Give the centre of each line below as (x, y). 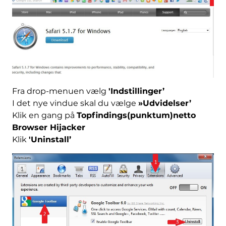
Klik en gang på (44, 116)
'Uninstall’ (50, 140)
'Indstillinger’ (136, 91)
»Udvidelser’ (164, 103)
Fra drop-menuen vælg (60, 91)
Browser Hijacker (48, 128)
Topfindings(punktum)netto (136, 116)
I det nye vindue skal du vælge (75, 103)
